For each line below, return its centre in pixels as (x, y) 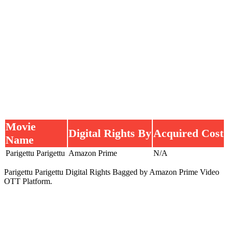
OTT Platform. (28, 181)
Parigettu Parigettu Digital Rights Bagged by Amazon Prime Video (112, 172)
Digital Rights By (110, 133)
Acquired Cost (188, 133)
